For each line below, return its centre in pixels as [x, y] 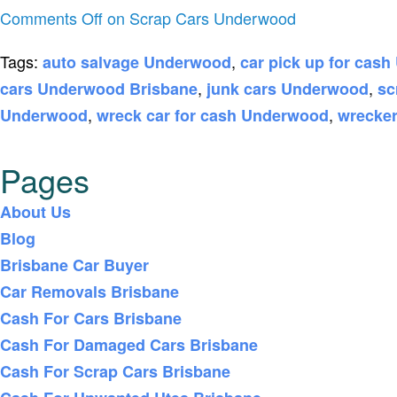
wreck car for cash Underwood [213, 115]
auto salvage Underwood [137, 62]
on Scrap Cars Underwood [199, 18]
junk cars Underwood [288, 89]
